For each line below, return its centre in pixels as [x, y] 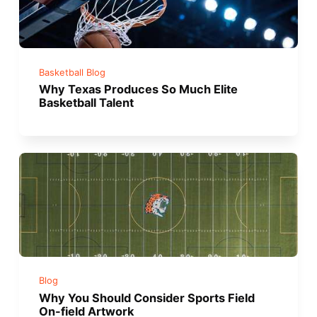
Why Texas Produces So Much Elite [139, 89]
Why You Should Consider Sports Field [147, 298]
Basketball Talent [87, 102]
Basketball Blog [73, 72]
